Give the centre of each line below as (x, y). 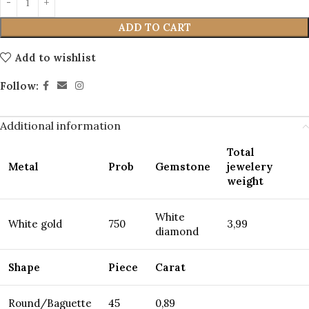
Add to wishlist (55, 57)
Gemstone (183, 167)
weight (245, 181)
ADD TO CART (154, 28)
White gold (35, 224)
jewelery (250, 167)
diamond (177, 232)
